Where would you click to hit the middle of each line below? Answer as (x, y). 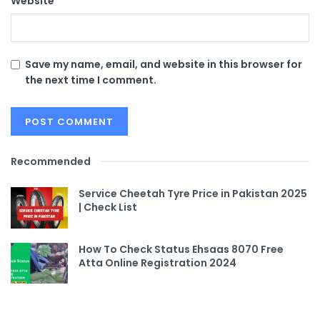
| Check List (108, 207)
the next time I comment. (91, 80)
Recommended (51, 162)
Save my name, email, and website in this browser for (164, 65)
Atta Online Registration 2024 (157, 262)
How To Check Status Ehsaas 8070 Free (181, 249)
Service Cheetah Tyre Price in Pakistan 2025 (193, 194)
